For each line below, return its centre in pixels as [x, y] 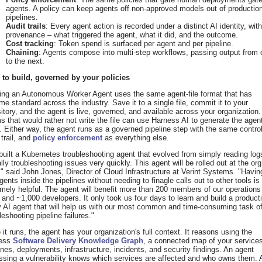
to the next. [25, 61]
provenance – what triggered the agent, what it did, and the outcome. [122, 35]
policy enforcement [68, 138]
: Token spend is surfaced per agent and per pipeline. [144, 44]
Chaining [22, 53]
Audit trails [26, 26]
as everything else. [136, 138]
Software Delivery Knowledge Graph [78, 241]
